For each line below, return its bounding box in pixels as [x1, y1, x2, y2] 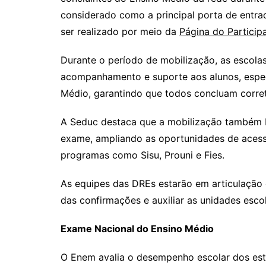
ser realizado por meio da [61, 25, 179, 37]
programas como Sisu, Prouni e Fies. [61, 148, 224, 161]
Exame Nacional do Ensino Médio [61, 222, 214, 235]
